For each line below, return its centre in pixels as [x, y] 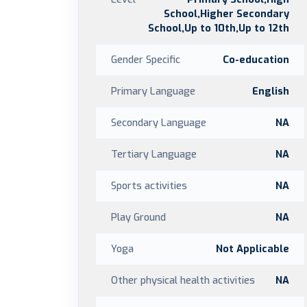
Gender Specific [146, 60]
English [271, 91]
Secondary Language [159, 123]
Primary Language [153, 91]
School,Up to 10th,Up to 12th [219, 28]
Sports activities [149, 186]
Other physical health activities [183, 280]
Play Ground [138, 217]
